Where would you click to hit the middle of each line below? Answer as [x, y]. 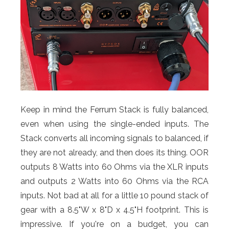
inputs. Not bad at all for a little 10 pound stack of [114, 195]
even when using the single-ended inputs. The [114, 124]
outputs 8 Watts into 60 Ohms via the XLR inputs [114, 167]
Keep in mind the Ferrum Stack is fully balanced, [114, 109]
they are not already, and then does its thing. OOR [114, 152]
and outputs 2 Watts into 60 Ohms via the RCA [114, 181]
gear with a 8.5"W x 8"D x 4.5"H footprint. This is [114, 210]
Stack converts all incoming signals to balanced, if [114, 138]
